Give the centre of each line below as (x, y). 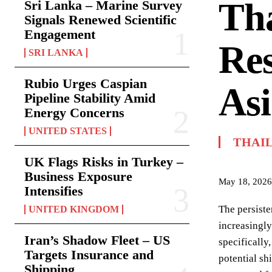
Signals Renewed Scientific (100, 20)
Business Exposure (78, 176)
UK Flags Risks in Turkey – (104, 162)
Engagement (60, 34)
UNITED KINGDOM (74, 209)
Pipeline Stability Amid (90, 98)
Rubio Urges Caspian (86, 83)
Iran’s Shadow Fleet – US (97, 240)
